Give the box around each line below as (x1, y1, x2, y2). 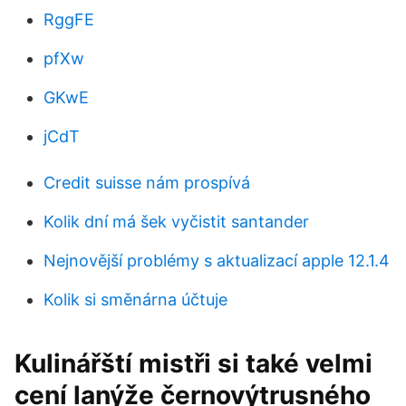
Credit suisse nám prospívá (43, 173, 250, 192)
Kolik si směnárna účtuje (43, 290, 227, 309)
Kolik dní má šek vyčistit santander (43, 212, 309, 231)
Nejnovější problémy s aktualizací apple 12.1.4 (43, 251, 390, 270)
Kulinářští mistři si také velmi (14, 348, 372, 379)
